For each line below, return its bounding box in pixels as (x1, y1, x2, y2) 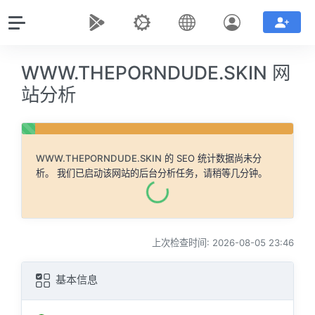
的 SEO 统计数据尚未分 (162, 153, 262, 164)
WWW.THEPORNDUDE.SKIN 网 (21, 61, 290, 84)
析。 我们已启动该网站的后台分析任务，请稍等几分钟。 (36, 167, 267, 179)
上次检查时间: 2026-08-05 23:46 (152, 237, 294, 249)
